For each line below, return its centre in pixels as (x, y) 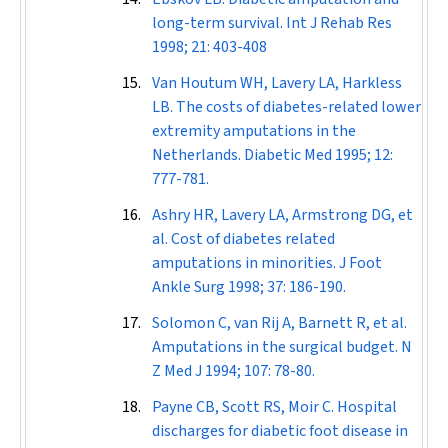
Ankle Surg (190, 287)
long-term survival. (219, 23)
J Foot (360, 263)
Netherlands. (198, 155)
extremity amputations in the (254, 131)
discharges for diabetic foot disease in (280, 431)
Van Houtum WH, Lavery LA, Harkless (277, 83)
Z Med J (178, 371)
